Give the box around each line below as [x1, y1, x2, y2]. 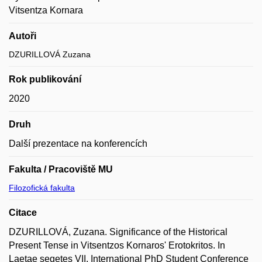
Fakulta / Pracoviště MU [9, 164, 113, 174]
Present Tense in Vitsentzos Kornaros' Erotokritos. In [9, 240, 225, 250]
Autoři [9, 31, 36, 41]
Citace [9, 208, 37, 218]
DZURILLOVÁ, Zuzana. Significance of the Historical [9, 227, 227, 237]
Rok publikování [9, 74, 81, 84]
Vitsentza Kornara [9, 5, 83, 15]
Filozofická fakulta [9, 183, 75, 192]
